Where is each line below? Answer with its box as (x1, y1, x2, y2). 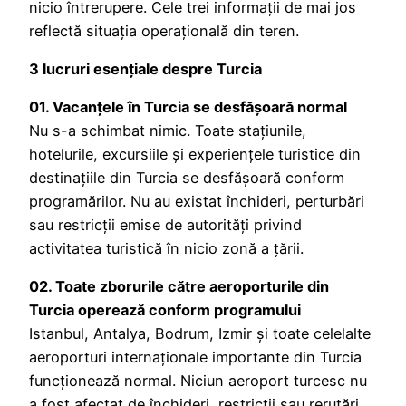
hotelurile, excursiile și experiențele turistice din (29, 145, 361, 164)
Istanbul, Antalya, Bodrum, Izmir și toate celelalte (29, 324, 371, 343)
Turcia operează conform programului (29, 301, 301, 320)
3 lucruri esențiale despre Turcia (29, 59, 262, 78)
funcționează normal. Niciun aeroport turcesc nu (29, 372, 367, 391)
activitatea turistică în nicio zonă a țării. (29, 239, 304, 258)
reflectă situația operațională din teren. (29, 21, 299, 40)
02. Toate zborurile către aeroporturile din (29, 277, 329, 296)
